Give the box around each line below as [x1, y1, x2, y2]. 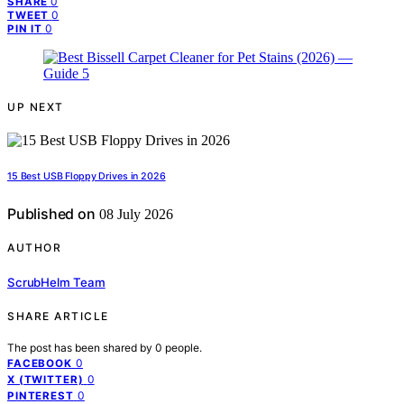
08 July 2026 [95, 207, 173, 223]
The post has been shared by [7, 340, 155, 354]
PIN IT [7, 23, 43, 36]
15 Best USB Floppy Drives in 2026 [7, 170, 166, 183]
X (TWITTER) [7, 372, 84, 386]
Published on [7, 205, 96, 224]
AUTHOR [7, 241, 61, 255]
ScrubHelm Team [7, 274, 106, 289]
